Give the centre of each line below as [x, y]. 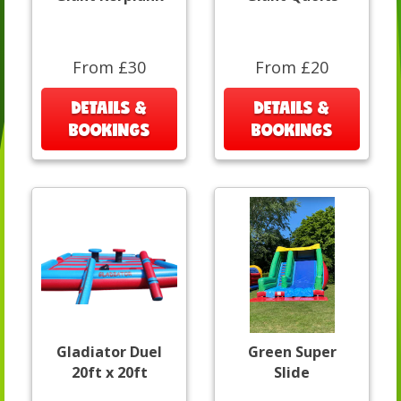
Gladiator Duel [109, 352]
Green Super [292, 352]
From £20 [292, 68]
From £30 [109, 68]
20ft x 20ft [109, 373]
